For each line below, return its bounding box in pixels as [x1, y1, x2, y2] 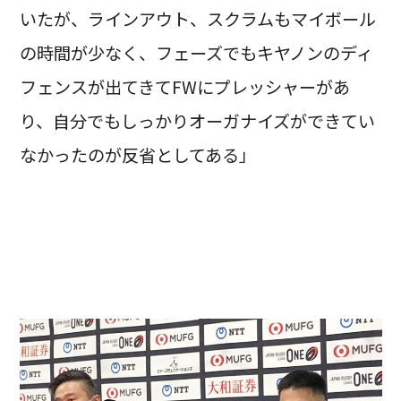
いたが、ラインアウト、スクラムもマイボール [19, 5, 376, 31]
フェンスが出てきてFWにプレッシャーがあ [19, 73, 350, 99]
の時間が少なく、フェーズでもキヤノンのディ [19, 39, 373, 65]
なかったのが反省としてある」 [19, 141, 256, 167]
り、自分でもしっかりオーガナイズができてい [19, 107, 375, 133]
